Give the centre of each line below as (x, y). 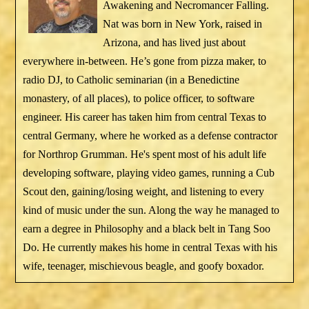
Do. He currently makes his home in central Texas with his (150, 247)
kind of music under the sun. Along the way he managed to (151, 210)
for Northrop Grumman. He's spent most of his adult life (145, 154)
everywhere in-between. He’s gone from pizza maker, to (145, 61)
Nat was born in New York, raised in (183, 23)
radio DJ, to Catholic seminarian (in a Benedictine (131, 79)
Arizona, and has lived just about (175, 42)
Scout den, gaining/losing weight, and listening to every (144, 191)
